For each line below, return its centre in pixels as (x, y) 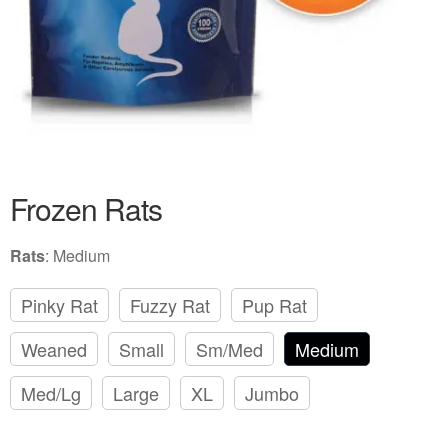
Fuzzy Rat (170, 305)
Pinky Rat (59, 305)
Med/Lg (51, 393)
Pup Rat (274, 305)
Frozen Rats (86, 209)
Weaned (54, 349)
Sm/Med (229, 349)
